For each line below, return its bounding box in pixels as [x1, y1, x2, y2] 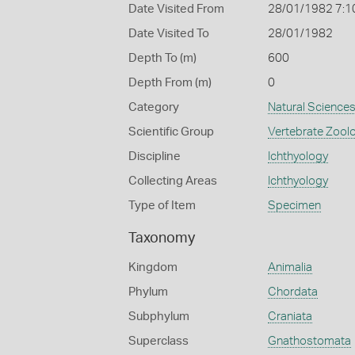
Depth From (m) [128, 77, 212, 89]
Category [128, 101, 179, 113]
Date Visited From [128, 3, 224, 15]
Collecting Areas [128, 175, 217, 187]
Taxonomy [128, 231, 195, 246]
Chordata [267, 286, 318, 298]
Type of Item [128, 200, 196, 212]
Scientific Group [128, 126, 214, 138]
